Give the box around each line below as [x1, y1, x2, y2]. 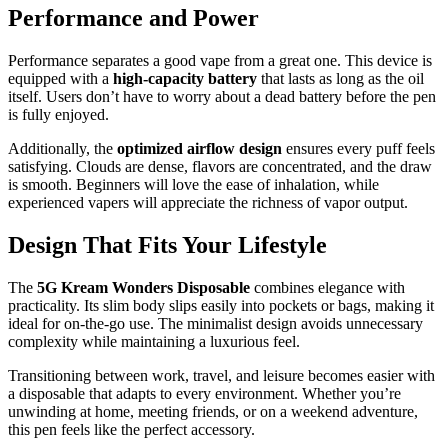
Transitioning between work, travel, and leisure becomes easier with [8, 366, 435, 384]
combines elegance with [250, 278, 405, 296]
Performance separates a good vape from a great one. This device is [8, 52, 432, 70]
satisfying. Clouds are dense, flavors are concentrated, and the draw [8, 158, 432, 176]
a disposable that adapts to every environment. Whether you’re [8, 384, 401, 402]
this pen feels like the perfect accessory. [8, 420, 255, 438]
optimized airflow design [117, 140, 282, 158]
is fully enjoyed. [8, 106, 109, 124]
